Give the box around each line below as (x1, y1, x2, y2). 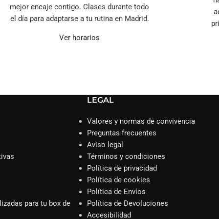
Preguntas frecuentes (87, 129, 156, 138)
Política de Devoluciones (87, 199, 168, 208)
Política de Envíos (87, 187, 146, 197)
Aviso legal (87, 140, 123, 150)
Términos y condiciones (87, 152, 165, 161)
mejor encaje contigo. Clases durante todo (10, 2, 150, 12)
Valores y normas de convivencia (87, 117, 195, 126)
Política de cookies (87, 175, 150, 185)
